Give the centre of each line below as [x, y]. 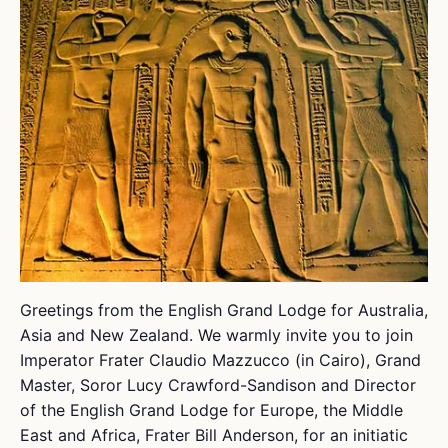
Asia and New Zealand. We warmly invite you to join [216, 335]
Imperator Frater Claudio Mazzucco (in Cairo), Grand [220, 360]
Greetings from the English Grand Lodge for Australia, [224, 310]
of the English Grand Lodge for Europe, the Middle [211, 410]
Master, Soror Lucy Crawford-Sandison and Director [218, 385]
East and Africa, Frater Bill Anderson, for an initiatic [214, 435]
